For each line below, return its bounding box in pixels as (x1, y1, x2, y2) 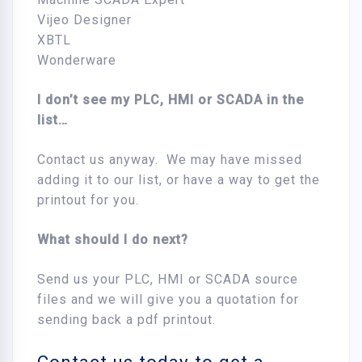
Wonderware (37, 53, 116, 69)
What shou (37, 232, 107, 248)
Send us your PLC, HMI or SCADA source (37, 271, 298, 288)
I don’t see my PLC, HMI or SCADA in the (37, 92, 304, 108)
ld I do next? (107, 232, 188, 248)
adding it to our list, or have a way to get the (37, 172, 320, 188)
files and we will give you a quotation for (37, 292, 299, 308)
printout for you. (37, 192, 139, 208)
